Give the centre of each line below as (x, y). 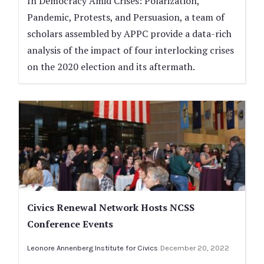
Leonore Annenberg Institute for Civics (93, 248)
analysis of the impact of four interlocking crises (131, 50)
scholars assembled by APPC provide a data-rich (129, 33)
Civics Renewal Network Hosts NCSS (111, 208)
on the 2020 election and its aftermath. (111, 66)
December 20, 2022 (195, 248)
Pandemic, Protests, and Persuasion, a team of (126, 17)
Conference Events (70, 224)
